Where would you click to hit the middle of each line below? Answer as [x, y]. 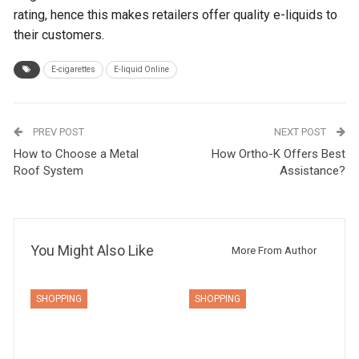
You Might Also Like [93, 250]
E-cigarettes [74, 69]
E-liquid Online [142, 69]
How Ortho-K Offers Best [278, 154]
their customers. [59, 35]
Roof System [49, 171]
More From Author [274, 250]
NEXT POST [301, 132]
